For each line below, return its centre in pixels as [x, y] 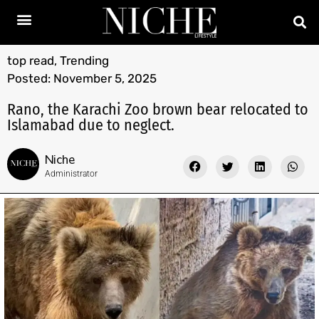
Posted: [29, 78]
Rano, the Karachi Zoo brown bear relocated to [158, 109]
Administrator [71, 173]
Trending [84, 60]
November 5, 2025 [105, 78]
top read [31, 60]
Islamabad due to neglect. [91, 125]
